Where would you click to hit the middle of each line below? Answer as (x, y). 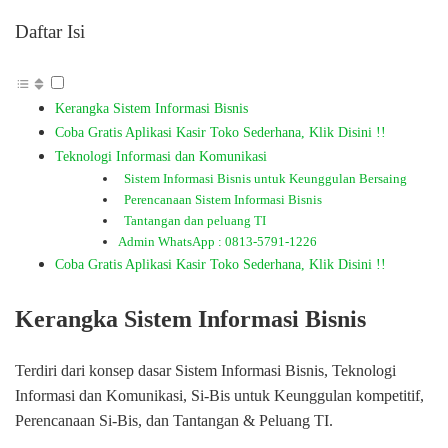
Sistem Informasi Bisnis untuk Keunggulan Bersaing (262, 178)
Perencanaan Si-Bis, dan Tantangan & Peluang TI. (174, 420)
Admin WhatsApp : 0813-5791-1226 (217, 241)
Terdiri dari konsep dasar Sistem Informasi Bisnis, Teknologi (205, 370)
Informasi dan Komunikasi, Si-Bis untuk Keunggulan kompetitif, (219, 395)
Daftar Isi (50, 31)
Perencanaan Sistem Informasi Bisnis (219, 199)
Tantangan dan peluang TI (191, 220)
